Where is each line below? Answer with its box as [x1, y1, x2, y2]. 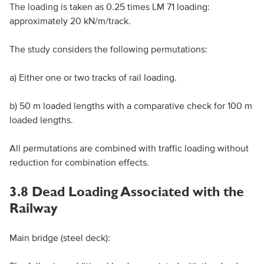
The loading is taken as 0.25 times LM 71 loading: [9, 1, 210, 12]
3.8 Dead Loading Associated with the [9, 184, 244, 199]
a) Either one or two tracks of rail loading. [9, 72, 177, 82]
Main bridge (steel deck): [9, 232, 110, 243]
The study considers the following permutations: [9, 44, 207, 54]
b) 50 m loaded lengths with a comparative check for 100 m [9, 100, 252, 111]
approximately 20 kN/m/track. [9, 15, 131, 26]
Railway [9, 200, 58, 216]
